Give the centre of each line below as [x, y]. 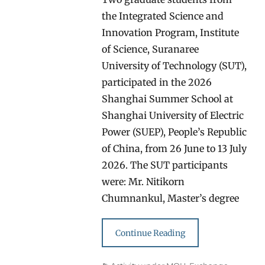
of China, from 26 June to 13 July [174, 148]
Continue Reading [151, 233]
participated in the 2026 [157, 82]
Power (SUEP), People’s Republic [174, 132]
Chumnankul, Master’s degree [171, 198]
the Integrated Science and [163, 16]
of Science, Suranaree [151, 49]
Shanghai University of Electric [173, 115]
